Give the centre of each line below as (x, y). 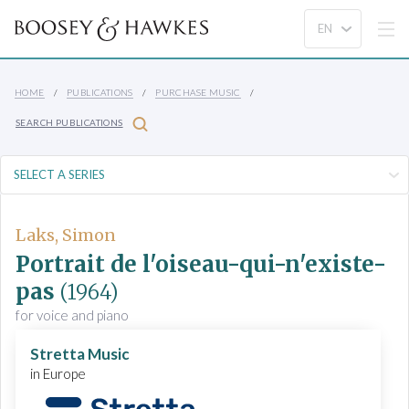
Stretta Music (80, 354)
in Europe (58, 374)
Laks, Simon (66, 235)
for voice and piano (72, 315)
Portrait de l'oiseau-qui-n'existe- (201, 265)
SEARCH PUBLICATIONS (69, 123)
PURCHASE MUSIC (198, 92)
